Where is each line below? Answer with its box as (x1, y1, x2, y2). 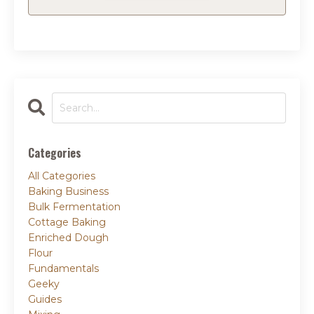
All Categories (28, 170, 95, 183)
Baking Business (28, 185, 109, 198)
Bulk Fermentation (28, 200, 121, 214)
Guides (28, 293, 62, 306)
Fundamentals (28, 262, 99, 275)
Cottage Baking (28, 216, 106, 229)
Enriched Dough (28, 231, 109, 245)
